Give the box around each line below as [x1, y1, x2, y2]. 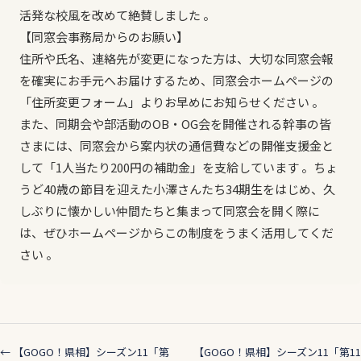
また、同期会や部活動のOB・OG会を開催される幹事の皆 [19, 115, 331, 132]
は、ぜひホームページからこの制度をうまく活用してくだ [19, 224, 334, 241]
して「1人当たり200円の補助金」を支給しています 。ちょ [19, 159, 338, 176]
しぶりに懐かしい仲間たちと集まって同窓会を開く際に [19, 202, 320, 219]
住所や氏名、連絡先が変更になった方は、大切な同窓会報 [19, 50, 334, 67]
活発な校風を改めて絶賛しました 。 [19, 6, 215, 23]
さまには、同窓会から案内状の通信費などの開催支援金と [19, 137, 334, 154]
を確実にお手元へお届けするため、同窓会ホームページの [19, 72, 334, 89]
